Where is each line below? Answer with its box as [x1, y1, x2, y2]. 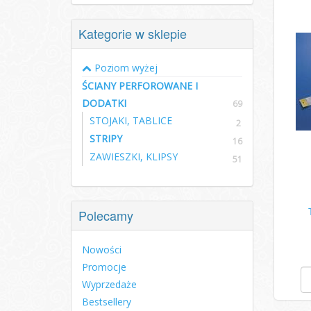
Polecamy [78, 206, 133, 224]
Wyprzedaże [82, 278, 137, 291]
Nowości [82, 243, 121, 256]
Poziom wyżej [92, 61, 158, 74]
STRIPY [90, 132, 122, 145]
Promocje [82, 260, 126, 274]
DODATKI [82, 96, 126, 110]
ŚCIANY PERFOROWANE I [82, 79, 198, 92]
